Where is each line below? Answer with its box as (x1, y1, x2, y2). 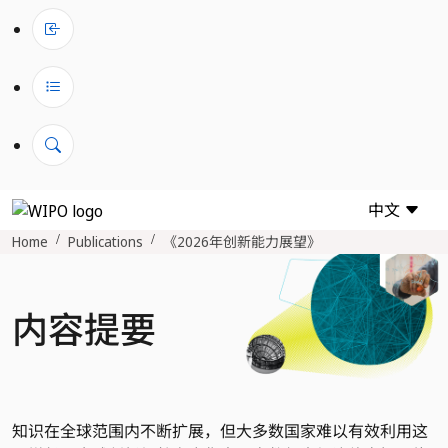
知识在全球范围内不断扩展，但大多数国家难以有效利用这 (12, 419, 428, 442)
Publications (68, 232, 143, 251)
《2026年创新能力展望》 (163, 232, 321, 251)
